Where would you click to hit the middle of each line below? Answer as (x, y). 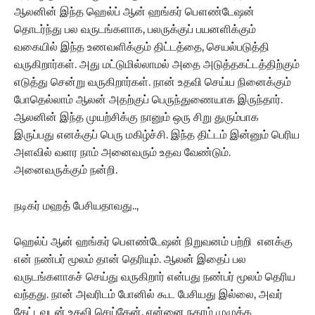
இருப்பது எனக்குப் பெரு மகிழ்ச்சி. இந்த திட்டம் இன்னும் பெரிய (157, 134)
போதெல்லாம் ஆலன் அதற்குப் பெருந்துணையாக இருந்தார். (148, 99)
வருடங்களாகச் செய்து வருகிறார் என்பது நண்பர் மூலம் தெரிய (155, 276)
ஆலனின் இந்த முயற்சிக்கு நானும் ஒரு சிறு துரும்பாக (136, 117)
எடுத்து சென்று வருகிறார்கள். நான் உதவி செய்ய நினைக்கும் (153, 82)
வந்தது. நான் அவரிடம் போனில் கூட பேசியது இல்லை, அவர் (148, 294)
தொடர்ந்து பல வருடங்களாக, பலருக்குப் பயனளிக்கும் (135, 29)
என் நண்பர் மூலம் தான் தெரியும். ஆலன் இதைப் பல (130, 259)
